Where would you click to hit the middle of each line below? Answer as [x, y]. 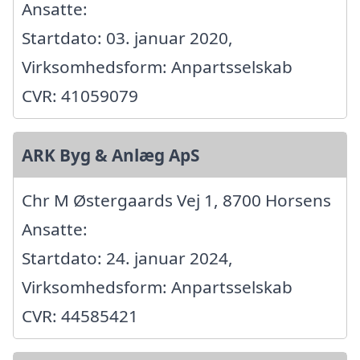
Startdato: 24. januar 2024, [127, 258]
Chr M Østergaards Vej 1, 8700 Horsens [176, 200]
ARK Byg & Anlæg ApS [110, 155]
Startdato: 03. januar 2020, [127, 37]
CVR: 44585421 [80, 315]
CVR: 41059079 [80, 95]
